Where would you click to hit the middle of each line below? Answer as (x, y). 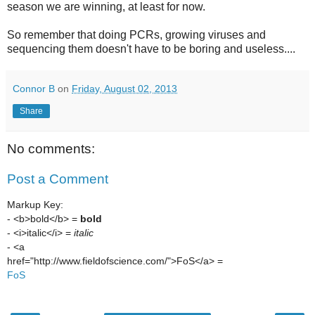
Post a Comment (58, 179)
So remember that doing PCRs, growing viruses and (136, 34)
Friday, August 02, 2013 (124, 88)
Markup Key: (35, 204)
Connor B (34, 88)
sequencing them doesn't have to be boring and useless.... (151, 49)
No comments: (51, 148)
